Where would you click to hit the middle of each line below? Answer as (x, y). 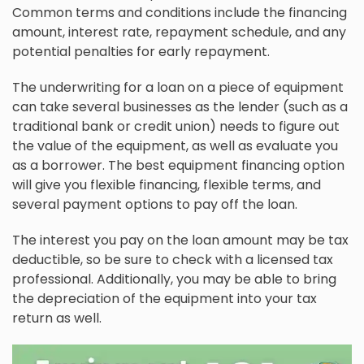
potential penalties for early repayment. (141, 52)
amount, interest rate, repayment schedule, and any (179, 32)
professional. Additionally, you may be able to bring (174, 279)
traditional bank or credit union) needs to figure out (176, 127)
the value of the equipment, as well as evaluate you (175, 146)
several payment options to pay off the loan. (155, 205)
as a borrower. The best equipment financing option (178, 166)
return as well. (57, 318)
